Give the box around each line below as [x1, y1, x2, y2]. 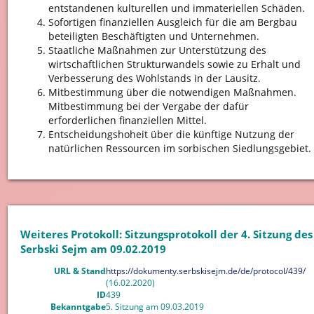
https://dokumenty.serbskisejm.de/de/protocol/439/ [105, 265, 306, 278]
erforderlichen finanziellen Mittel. [48, 114, 207, 128]
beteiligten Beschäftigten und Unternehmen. [48, 29, 259, 43]
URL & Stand [53, 265, 106, 278]
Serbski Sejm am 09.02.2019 [20, 241, 166, 256]
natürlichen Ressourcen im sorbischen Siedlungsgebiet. [48, 142, 311, 156]
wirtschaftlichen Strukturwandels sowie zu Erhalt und [48, 57, 301, 71]
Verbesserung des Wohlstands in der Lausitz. [48, 71, 261, 86]
